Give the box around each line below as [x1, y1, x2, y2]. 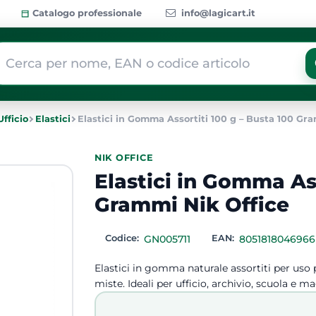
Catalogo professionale [30, 8, 142, 18]
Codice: [104, 232, 142, 243]
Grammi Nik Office [94, 192, 289, 217]
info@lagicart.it [181, 8, 255, 18]
